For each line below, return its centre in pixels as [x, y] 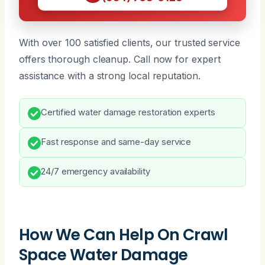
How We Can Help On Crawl [124, 234]
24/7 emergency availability [96, 171]
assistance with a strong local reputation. [110, 75]
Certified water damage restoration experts [128, 112]
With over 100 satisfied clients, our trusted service [130, 42]
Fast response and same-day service [116, 142]
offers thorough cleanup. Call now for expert [120, 59]
